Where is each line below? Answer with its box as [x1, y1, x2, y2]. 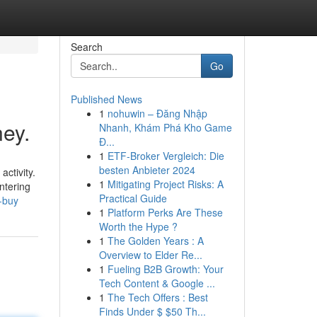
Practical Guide [98, 191, 167, 205]
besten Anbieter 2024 [98, 163, 195, 177]
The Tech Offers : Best [107, 290, 208, 304]
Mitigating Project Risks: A [107, 177, 224, 191]
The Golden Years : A [107, 234, 204, 248]
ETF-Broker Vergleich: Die [107, 149, 224, 163]
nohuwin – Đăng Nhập [107, 106, 207, 120]
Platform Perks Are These [107, 205, 223, 219]
